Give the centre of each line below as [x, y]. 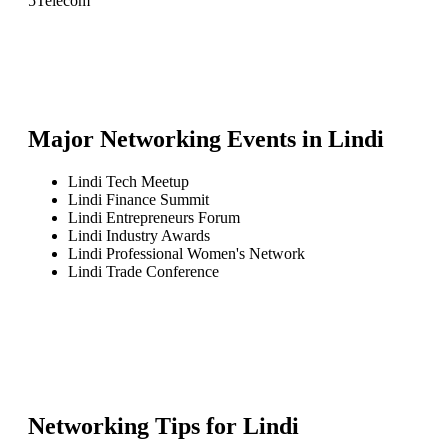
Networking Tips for [135, 425]
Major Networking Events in [178, 138]
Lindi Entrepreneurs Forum [154, 217]
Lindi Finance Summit [138, 199]
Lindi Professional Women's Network [186, 253]
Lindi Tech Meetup [128, 181]
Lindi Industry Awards [139, 235]
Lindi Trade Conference [143, 271]
